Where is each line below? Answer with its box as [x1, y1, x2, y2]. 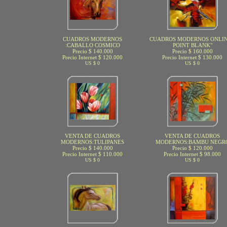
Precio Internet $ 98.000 [164, 151, 221, 157]
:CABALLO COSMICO [65, 42, 120, 48]
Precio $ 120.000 [172, 145, 213, 151]
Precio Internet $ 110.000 [62, 151, 123, 157]
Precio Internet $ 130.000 [162, 54, 222, 60]
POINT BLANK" [172, 42, 212, 48]
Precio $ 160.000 [172, 48, 213, 54]
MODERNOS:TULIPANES [61, 139, 124, 145]
